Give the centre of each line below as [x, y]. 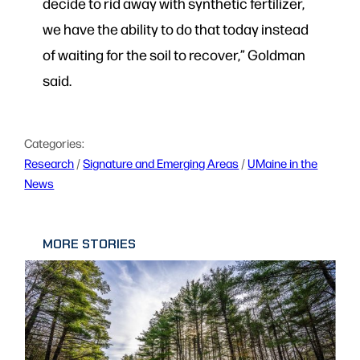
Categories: [55, 142]
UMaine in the [283, 162]
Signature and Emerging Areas [161, 162]
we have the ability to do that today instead [175, 29]
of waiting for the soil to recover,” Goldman [174, 55]
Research [49, 162]
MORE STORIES [89, 244]
